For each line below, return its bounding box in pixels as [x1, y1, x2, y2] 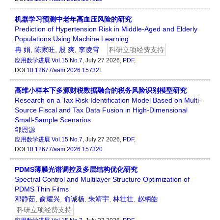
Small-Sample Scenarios [15, 115, 91, 124]
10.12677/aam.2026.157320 [27, 145, 103, 153]
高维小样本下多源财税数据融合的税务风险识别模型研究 [15, 86, 187, 94]
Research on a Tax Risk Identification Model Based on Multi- [15, 96, 201, 104]
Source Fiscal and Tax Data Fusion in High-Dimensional [15, 106, 188, 114]
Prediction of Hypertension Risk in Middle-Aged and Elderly [15, 25, 197, 33]
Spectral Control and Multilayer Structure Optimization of [15, 175, 190, 183]
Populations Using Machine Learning [15, 34, 129, 43]
